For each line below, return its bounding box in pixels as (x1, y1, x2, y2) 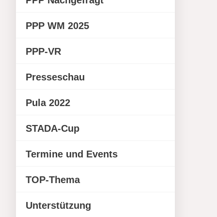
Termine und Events (26, 149, 118, 159)
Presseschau (26, 72, 85, 82)
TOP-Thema (26, 174, 80, 185)
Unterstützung (26, 200, 92, 211)
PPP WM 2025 (26, 20, 90, 31)
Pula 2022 (26, 97, 71, 108)
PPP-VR (26, 46, 62, 57)
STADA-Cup (26, 123, 80, 134)
